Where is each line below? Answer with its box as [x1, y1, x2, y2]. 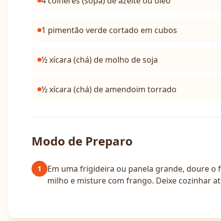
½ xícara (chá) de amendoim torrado [41, 84, 177, 95]
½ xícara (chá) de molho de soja [41, 54, 158, 65]
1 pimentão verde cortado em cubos [41, 25, 177, 36]
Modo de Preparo [32, 133, 133, 149]
